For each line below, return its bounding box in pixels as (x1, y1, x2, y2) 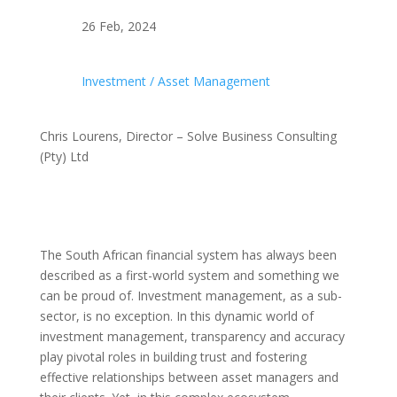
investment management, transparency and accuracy (39, 328, 345, 346)
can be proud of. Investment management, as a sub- (39, 287, 342, 305)
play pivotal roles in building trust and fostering (39, 348, 307, 366)
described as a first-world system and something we (39, 267, 339, 284)
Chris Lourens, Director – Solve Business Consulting (39, 128, 337, 145)
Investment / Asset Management (81, 73, 270, 90)
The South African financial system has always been (39, 246, 337, 264)
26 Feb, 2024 (81, 18, 156, 35)
